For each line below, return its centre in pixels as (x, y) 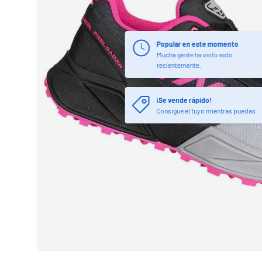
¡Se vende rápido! (184, 100)
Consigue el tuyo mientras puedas (206, 110)
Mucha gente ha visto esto (194, 54)
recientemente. (179, 65)
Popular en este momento (197, 44)
